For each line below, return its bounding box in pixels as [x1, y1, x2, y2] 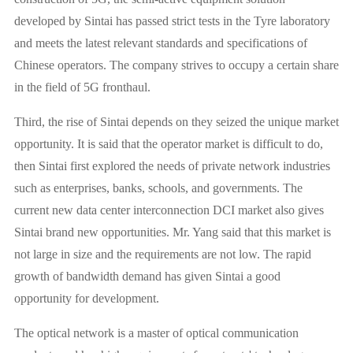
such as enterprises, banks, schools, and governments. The [13, 181, 303, 195]
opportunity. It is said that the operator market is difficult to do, [13, 137, 323, 151]
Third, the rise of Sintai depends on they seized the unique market [13, 115, 339, 129]
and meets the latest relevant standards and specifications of [13, 36, 307, 50]
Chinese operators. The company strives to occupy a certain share [13, 58, 339, 72]
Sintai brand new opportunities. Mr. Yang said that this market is [13, 225, 331, 240]
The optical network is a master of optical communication [13, 326, 299, 340]
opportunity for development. [13, 292, 159, 306]
